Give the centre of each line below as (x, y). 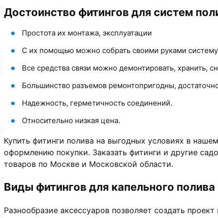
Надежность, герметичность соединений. (97, 103)
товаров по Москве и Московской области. (89, 164)
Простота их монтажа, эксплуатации (87, 33)
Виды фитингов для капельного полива (109, 187)
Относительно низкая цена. (71, 121)
